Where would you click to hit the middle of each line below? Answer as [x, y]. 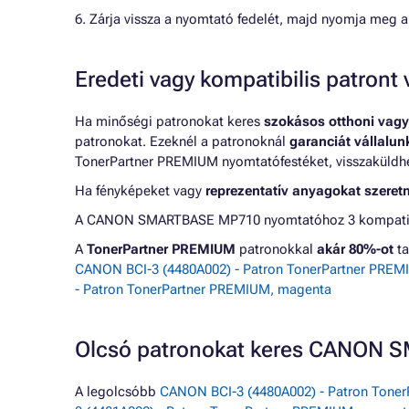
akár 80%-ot [355, 249]
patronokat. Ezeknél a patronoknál [182, 142]
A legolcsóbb [117, 392]
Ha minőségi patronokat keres [169, 121]
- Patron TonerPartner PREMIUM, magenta [203, 289]
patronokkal [276, 249]
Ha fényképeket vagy [140, 191]
